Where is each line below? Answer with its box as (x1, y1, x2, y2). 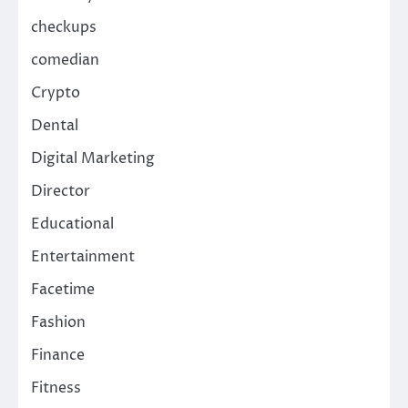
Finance (31, 344, 85, 365)
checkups (31, 16, 97, 37)
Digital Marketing (31, 148, 155, 168)
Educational (31, 213, 114, 234)
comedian (31, 49, 99, 70)
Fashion (31, 311, 86, 332)
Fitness (31, 377, 81, 398)
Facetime (31, 279, 95, 300)
